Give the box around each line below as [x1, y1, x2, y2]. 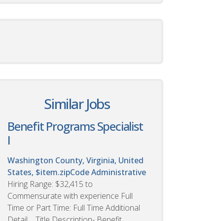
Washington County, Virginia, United [7, 154, 144, 166]
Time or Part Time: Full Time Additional [7, 202, 140, 213]
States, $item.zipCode [7, 166, 91, 178]
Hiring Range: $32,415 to [7, 178, 93, 189]
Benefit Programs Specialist [7, 117, 143, 134]
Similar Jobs [44, 94, 110, 113]
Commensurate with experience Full [7, 190, 133, 201]
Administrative [91, 166, 146, 178]
